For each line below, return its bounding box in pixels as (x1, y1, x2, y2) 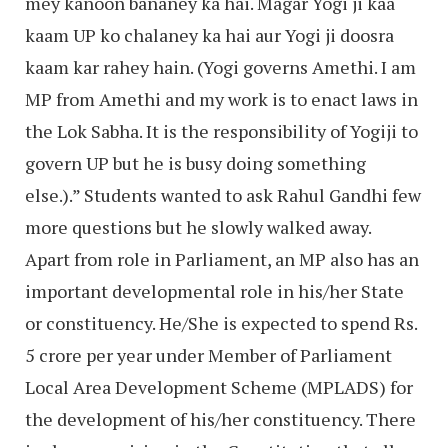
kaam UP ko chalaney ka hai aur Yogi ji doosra (25, 23, 394, 48)
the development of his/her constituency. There (25, 407, 416, 432)
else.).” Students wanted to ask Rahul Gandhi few (25, 183, 421, 208)
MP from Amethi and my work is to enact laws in (25, 87, 418, 112)
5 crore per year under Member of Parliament (25, 343, 392, 368)
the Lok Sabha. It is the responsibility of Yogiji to (25, 119, 418, 144)
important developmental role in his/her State (25, 279, 404, 304)
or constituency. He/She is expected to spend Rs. (25, 311, 417, 336)
